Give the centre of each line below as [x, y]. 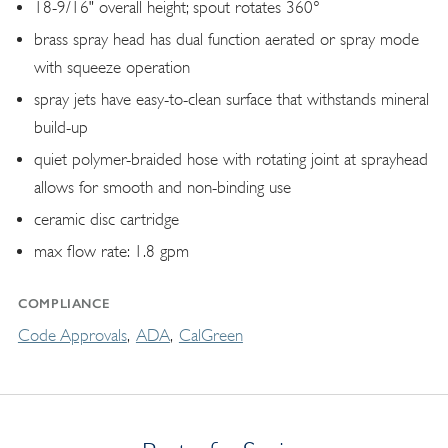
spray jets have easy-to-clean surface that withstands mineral [231, 100]
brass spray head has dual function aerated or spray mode [226, 40]
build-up [60, 128]
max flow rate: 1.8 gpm [111, 252]
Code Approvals [72, 336]
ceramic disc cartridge [106, 220]
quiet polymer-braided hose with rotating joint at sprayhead [230, 160]
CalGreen [210, 336]
